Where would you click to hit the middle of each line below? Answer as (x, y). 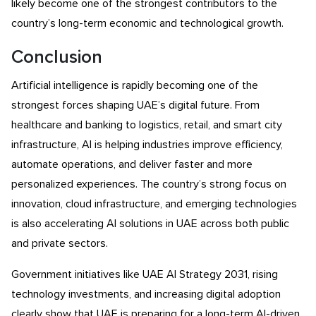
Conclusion (57, 57)
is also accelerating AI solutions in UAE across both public (150, 223)
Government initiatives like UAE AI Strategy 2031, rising (145, 274)
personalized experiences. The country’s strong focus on (149, 184)
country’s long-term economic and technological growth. (147, 23)
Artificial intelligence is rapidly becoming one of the (135, 85)
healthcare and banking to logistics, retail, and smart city (147, 124)
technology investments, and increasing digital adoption (146, 294)
